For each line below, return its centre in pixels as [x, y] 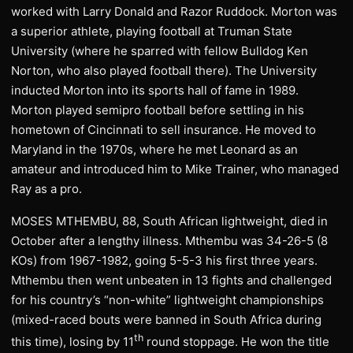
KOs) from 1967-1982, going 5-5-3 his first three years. [164, 260]
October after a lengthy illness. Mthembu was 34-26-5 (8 [169, 240]
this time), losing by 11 [72, 341]
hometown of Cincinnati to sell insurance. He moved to [163, 129]
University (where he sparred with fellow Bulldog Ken [160, 50]
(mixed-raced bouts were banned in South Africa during [166, 319]
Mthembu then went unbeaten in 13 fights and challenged [171, 280]
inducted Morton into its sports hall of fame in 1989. [155, 90]
